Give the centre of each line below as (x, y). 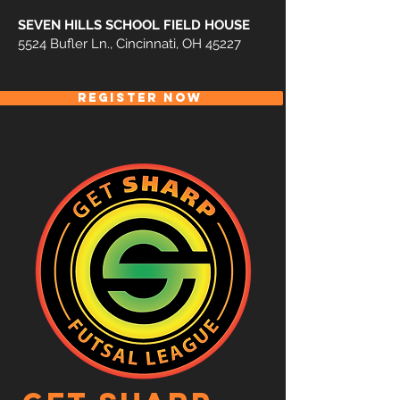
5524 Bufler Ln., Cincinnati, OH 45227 (129, 44)
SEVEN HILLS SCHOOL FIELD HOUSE (134, 25)
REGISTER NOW (140, 98)
